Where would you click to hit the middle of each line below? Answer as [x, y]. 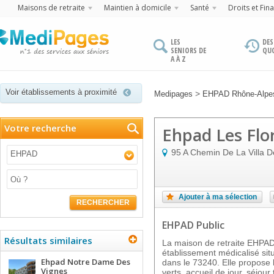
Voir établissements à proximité [61, 92]
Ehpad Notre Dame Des [86, 262]
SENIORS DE [188, 50]
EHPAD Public [193, 225]
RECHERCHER [103, 202]
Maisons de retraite [51, 8]
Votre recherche [40, 128]
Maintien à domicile [138, 8]
